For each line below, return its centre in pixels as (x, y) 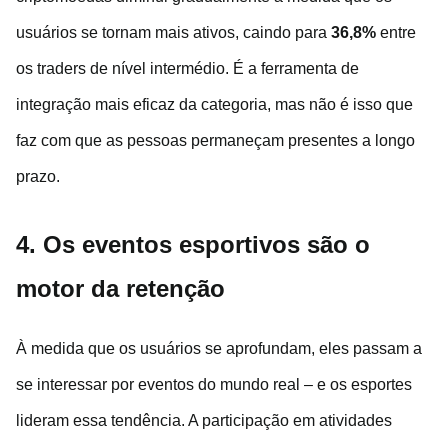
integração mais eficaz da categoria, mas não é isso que (214, 105)
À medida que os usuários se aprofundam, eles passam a (219, 349)
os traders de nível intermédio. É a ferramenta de (187, 69)
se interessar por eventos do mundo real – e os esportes (214, 385)
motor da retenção (120, 289)
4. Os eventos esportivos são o (193, 245)
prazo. (38, 177)
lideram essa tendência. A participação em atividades (204, 421)
